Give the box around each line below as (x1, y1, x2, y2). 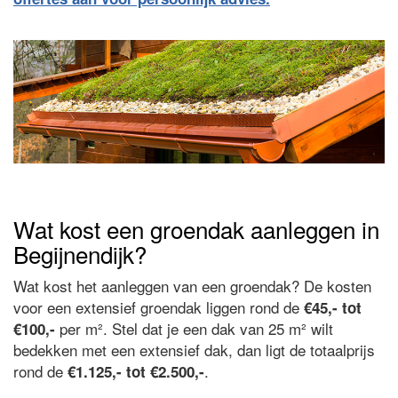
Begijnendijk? (13, 237, 147, 271)
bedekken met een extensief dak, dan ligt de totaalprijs (13, 338, 375, 362)
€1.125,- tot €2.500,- (68, 361, 204, 383)
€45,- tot (304, 297, 362, 319)
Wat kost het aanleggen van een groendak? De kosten (13, 275, 371, 298)
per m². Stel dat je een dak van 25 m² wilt (55, 317, 333, 340)
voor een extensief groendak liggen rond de (13, 296, 304, 319)
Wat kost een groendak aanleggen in (13, 212, 379, 246)
